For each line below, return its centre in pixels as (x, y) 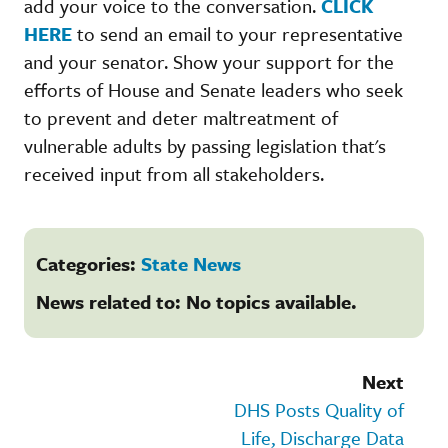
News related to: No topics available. (196, 301)
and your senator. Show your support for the (209, 61)
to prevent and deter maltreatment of (181, 117)
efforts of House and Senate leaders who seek (213, 89)
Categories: (88, 263)
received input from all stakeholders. (174, 173)
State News (191, 263)
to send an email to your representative (237, 33)
